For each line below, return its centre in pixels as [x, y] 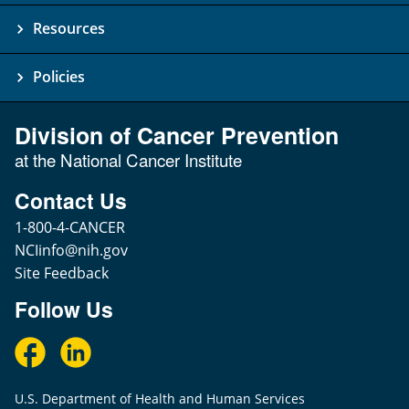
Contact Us [71, 201]
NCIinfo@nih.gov [71, 251]
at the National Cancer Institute [128, 160]
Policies [59, 77]
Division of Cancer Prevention [177, 136]
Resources [69, 29]
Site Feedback [62, 273]
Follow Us [64, 309]
